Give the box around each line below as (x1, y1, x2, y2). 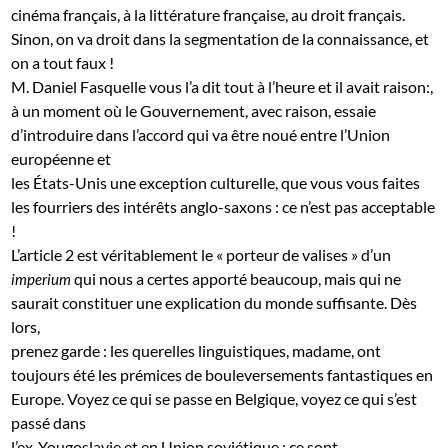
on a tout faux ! (11, 52, 115, 72)
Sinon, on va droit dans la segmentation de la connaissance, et (11, 28, 430, 48)
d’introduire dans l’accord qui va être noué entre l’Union (11, 124, 391, 144)
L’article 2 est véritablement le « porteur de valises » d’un (11, 244, 392, 264)
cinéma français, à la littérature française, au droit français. (11, 4, 406, 24)
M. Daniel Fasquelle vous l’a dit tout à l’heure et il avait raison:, (11, 76, 434, 96)
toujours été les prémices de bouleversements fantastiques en (11, 364, 434, 384)
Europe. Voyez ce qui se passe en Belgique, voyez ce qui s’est (11, 388, 418, 408)
